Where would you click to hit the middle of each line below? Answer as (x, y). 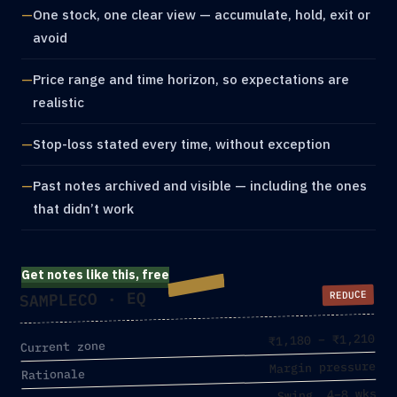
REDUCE (348, 295)
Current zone (63, 346)
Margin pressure (323, 367)
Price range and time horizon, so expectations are (191, 79)
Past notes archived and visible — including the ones (200, 186)
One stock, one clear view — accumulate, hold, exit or (202, 15)
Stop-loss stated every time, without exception (182, 144)
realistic (58, 102)
